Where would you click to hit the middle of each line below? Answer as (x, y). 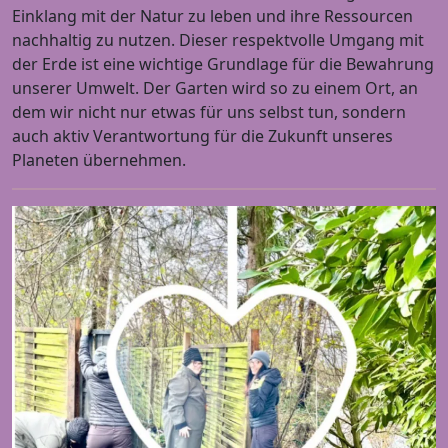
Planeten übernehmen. (99, 160)
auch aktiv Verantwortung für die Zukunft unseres (202, 136)
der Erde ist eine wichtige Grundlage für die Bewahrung (223, 64)
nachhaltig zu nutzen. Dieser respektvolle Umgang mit (218, 40)
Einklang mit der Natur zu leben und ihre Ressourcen (212, 16)
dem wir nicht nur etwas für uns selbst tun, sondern (209, 112)
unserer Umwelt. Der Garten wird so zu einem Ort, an (215, 88)
